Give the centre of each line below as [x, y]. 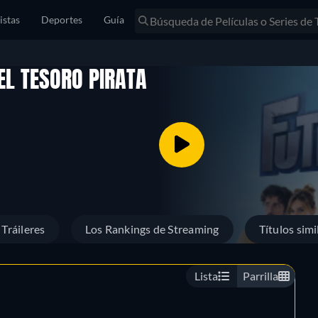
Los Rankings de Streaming [152, 229]
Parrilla [261, 276]
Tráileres [23, 229]
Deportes [62, 20]
